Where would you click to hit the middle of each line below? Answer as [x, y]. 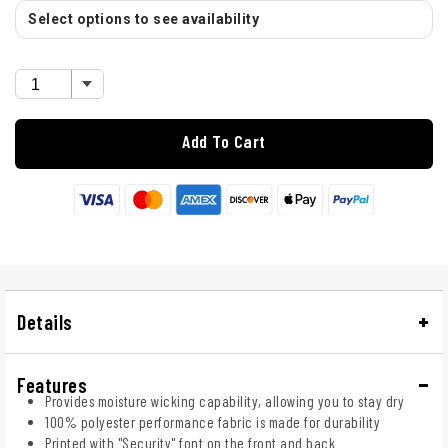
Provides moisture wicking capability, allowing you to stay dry [224, 400]
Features [52, 384]
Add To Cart [224, 141]
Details [45, 321]
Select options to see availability [143, 19]
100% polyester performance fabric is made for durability [212, 421]
